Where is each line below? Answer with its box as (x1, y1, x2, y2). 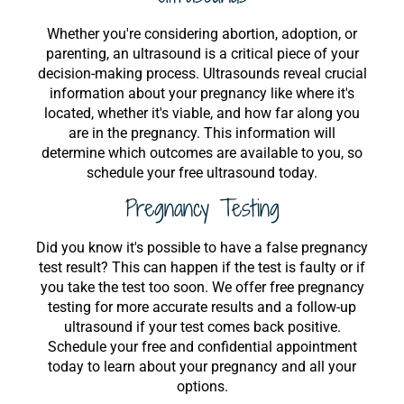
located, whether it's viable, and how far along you (44, 105, 360, 122)
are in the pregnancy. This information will (69, 124, 335, 142)
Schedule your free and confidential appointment (47, 338, 357, 355)
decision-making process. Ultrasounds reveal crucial (37, 65, 367, 82)
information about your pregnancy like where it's (50, 85, 354, 102)
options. (176, 378, 228, 395)
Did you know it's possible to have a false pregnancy (36, 239, 368, 256)
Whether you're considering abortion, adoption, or (47, 25, 357, 42)
